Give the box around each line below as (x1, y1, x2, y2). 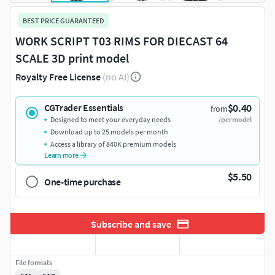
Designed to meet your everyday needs (50, 115, 171, 125)
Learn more (44, 150, 79, 160)
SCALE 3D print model (15, 50, 129, 66)
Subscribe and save (90, 217, 171, 230)
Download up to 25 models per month (50, 127, 168, 137)
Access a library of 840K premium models (50, 139, 176, 149)
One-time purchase (44, 176, 121, 188)
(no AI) (103, 71, 130, 83)
